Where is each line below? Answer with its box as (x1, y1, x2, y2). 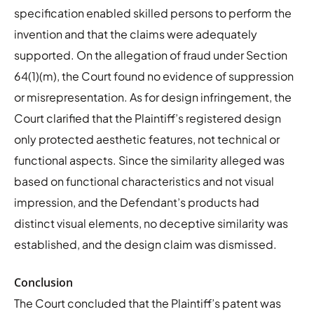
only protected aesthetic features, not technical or (14, 131, 280, 146)
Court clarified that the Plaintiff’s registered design (14, 110, 281, 125)
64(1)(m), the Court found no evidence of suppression (14, 68, 294, 83)
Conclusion (14, 274, 73, 290)
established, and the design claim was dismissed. (14, 236, 277, 252)
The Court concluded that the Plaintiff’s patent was (14, 295, 281, 310)
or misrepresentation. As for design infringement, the (14, 89, 292, 104)
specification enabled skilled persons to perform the (14, 5, 292, 20)
